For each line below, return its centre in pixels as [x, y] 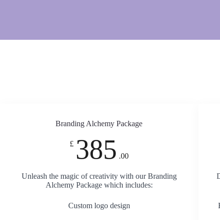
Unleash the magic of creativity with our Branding [99, 176]
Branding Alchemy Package [99, 124]
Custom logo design [99, 206]
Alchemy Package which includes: [99, 185]
